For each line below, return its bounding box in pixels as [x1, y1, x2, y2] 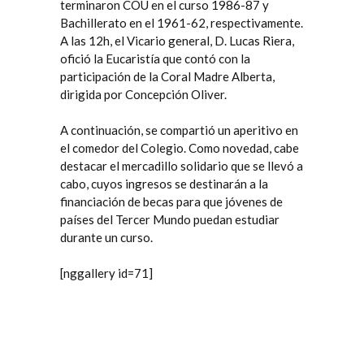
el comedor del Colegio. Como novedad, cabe [60, 141, 299, 155]
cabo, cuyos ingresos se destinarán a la [60, 176, 268, 191]
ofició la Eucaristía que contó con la [60, 51, 250, 66]
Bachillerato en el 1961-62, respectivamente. [60, 15, 303, 30]
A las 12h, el [60, 33, 127, 48]
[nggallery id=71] [60, 266, 153, 280]
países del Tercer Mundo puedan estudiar [60, 212, 279, 227]
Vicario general [127, 33, 210, 48]
